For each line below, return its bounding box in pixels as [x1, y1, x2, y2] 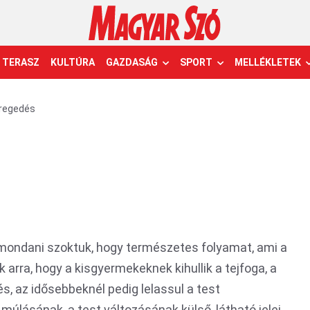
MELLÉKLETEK [235, 57, 301, 68]
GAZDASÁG [106, 57, 158, 68]
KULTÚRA [51, 57, 95, 68]
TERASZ [2, 57, 39, 68]
